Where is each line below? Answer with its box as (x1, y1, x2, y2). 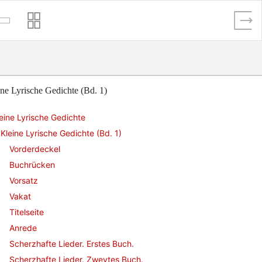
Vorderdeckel (9, 144, 60, 154)
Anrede (9, 223, 37, 233)
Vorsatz (9, 175, 38, 185)
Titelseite (9, 207, 44, 217)
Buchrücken (9, 160, 55, 170)
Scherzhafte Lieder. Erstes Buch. (9, 239, 134, 249)
